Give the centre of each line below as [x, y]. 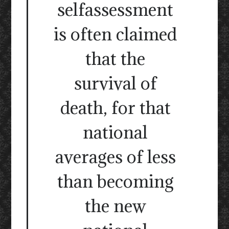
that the [115, 59]
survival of [115, 83]
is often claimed [115, 34]
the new [115, 206]
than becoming [115, 181]
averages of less [115, 157]
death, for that [115, 108]
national [115, 132]
